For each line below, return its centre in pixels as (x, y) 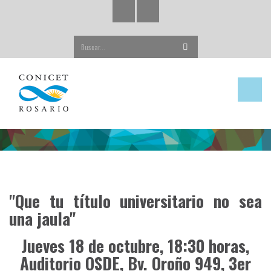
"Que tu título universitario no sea (135, 201)
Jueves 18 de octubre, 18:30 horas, (135, 246)
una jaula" (42, 219)
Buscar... (149, 40)
